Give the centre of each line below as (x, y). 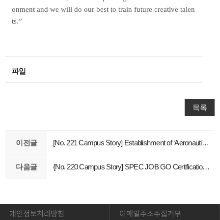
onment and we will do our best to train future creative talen (103, 9)
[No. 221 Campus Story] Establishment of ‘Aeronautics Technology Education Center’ (205, 143)
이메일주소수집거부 (150, 214)
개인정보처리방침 (37, 214)
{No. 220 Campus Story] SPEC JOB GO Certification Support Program (206, 167)
